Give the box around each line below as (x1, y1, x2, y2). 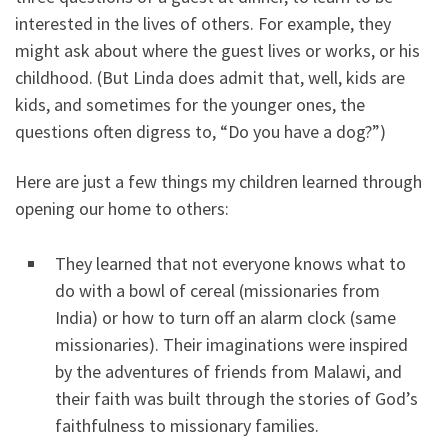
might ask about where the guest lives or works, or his (15, 39, 420, 63)
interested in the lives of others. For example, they (15, 12, 391, 36)
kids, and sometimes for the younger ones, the (15, 93, 365, 117)
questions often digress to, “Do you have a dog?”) (15, 120, 386, 144)
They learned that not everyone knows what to (55, 251, 406, 275)
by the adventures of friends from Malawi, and (55, 359, 402, 383)
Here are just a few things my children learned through (15, 169, 422, 193)
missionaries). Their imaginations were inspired (55, 332, 408, 356)
